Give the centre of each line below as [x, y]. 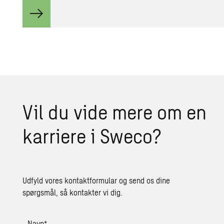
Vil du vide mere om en [115, 111]
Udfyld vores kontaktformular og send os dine [96, 180]
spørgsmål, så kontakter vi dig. [73, 192]
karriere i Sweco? [92, 135]
